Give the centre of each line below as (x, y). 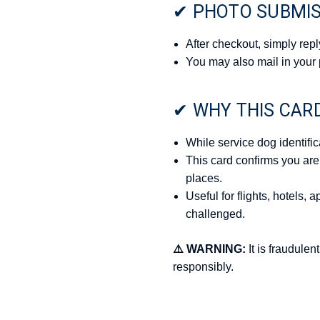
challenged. (216, 214)
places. (204, 178)
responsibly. (203, 266)
